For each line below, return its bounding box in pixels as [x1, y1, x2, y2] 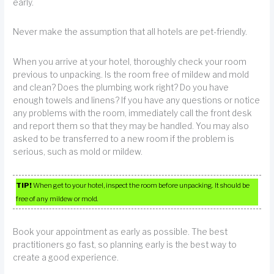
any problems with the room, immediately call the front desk [13, 108, 253, 118]
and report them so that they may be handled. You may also [13, 120, 250, 131]
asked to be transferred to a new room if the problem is [13, 133, 235, 144]
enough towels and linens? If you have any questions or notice [13, 95, 261, 105]
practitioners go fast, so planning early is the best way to [13, 240, 237, 250]
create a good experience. [13, 253, 119, 263]
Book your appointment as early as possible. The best [13, 227, 228, 237]
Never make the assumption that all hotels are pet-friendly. [13, 27, 248, 37]
